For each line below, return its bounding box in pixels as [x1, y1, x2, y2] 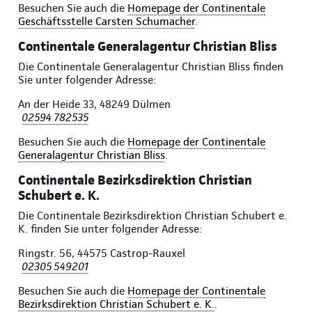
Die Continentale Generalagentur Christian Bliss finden [18, 60, 283, 74]
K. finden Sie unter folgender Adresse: [18, 222, 202, 236]
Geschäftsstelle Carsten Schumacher [18, 15, 195, 29]
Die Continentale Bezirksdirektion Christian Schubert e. [18, 209, 287, 223]
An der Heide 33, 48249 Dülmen [18, 97, 171, 111]
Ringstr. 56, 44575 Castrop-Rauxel [18, 247, 185, 260]
